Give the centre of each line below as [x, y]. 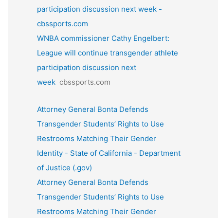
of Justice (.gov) [64, 168]
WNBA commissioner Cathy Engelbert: [103, 38]
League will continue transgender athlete [108, 53]
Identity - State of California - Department [109, 153]
